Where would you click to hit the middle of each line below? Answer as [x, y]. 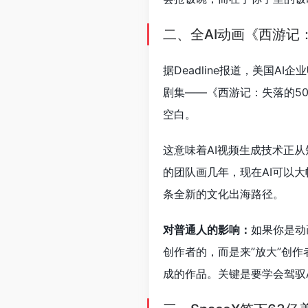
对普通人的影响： [207, 230]
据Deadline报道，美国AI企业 [235, 70]
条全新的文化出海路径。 [223, 194]
